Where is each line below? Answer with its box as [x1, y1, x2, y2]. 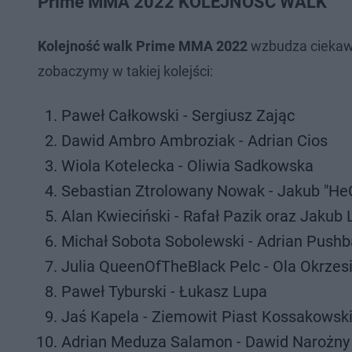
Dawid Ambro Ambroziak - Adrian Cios [61, 131, 328, 150]
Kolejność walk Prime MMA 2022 [38, 38, 247, 54]
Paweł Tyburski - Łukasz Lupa [61, 282, 267, 301]
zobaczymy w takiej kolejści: [38, 63, 213, 79]
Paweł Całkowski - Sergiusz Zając [61, 106, 295, 125]
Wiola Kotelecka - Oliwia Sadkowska [61, 156, 313, 175]
